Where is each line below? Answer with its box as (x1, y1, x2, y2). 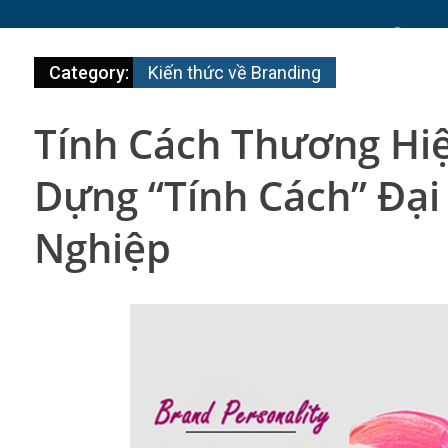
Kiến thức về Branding (148, 62, 321, 83)
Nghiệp (34, 220, 171, 275)
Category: (49, 62, 133, 83)
